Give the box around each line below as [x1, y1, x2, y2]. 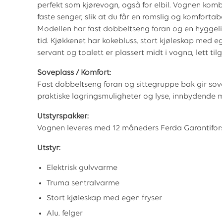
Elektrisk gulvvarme [47, 164, 118, 172]
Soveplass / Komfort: [37, 69, 111, 77]
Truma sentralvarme [47, 179, 120, 187]
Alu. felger [47, 209, 83, 218]
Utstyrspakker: [37, 112, 89, 121]
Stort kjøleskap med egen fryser [47, 194, 163, 203]
